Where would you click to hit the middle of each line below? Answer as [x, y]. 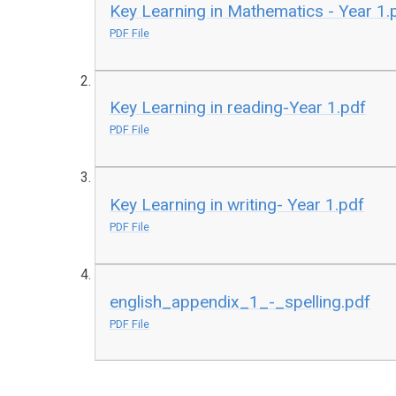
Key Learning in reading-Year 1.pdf [238, 108]
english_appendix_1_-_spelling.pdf [240, 301]
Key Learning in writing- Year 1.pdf [237, 204]
